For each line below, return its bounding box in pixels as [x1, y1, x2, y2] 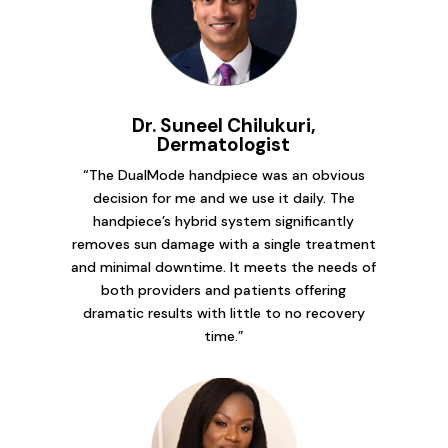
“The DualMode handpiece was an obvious [82, 166, 365, 185]
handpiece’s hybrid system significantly [93, 212, 355, 231]
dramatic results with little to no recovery [82, 304, 365, 323]
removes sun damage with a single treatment [71, 235, 376, 254]
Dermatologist [157, 132, 291, 158]
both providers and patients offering [101, 281, 347, 300]
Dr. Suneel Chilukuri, [131, 113, 316, 139]
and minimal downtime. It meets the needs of [71, 258, 377, 277]
